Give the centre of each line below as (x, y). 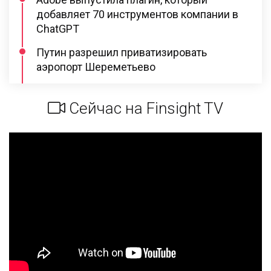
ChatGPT (58, 29)
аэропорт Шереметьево (96, 67)
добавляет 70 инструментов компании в (137, 15)
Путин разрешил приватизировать (122, 53)
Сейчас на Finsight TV (144, 109)
